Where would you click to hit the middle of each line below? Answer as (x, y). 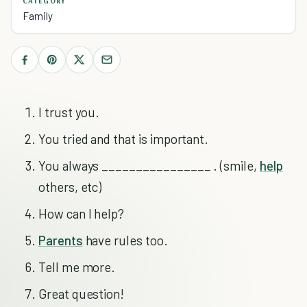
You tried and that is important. (124, 139)
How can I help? (82, 213)
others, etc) (70, 187)
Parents (61, 240)
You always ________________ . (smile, (149, 165)
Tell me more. (77, 267)
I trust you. (69, 112)
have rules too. (125, 240)
